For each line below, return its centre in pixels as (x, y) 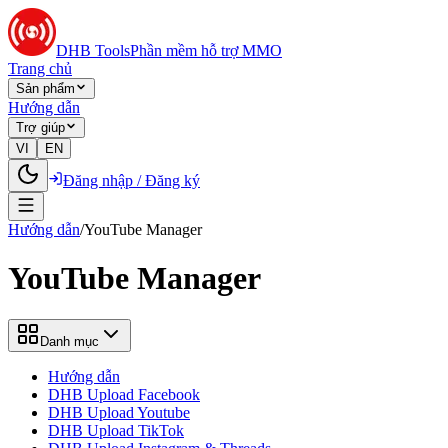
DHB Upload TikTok (116, 430)
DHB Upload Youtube (119, 412)
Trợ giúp (40, 127)
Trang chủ (40, 68)
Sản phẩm (45, 88)
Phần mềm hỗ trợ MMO (206, 50)
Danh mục (69, 341)
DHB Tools (93, 50)
